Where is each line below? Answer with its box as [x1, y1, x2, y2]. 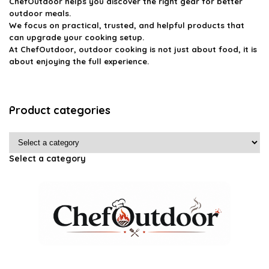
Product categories [9, 103, 110, 117]
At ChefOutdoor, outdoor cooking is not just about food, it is [9, 44, 257, 54]
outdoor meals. [9, 8, 71, 18]
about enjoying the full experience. [9, 56, 149, 66]
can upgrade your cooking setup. [9, 32, 144, 42]
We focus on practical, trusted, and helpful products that [9, 20, 244, 30]
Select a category [9, 153, 86, 164]
